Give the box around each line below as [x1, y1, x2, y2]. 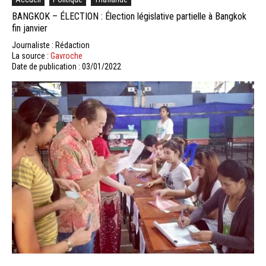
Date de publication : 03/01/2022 [12, 61, 121, 71]
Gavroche [50, 50, 83, 61]
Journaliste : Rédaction [12, 40, 90, 50]
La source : [12, 50, 50, 61]
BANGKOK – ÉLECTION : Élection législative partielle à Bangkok [12, 10, 246, 22]
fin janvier [12, 22, 47, 34]
